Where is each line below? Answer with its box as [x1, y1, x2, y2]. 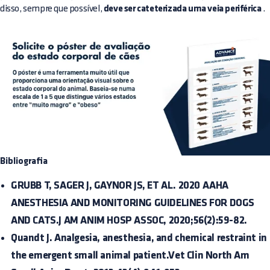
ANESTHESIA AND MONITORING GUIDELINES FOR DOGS [11, 198, 255, 209]
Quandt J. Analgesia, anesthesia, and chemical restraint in [11, 233, 267, 244]
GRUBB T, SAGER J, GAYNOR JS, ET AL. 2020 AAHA [11, 180, 229, 192]
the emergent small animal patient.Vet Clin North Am [11, 250, 250, 262]
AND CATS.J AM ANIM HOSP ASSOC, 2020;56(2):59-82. [11, 215, 247, 227]
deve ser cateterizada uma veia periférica [103, 4, 262, 14]
